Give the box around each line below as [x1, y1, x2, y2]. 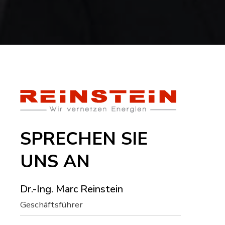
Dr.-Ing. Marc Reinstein [20, 182, 123, 196]
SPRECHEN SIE [20, 126, 148, 151]
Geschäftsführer [20, 198, 83, 210]
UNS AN [20, 149, 90, 173]
